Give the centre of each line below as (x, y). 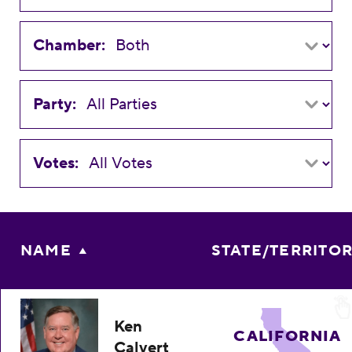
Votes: (56, 163)
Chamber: (70, 46)
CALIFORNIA (288, 337)
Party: (55, 105)
